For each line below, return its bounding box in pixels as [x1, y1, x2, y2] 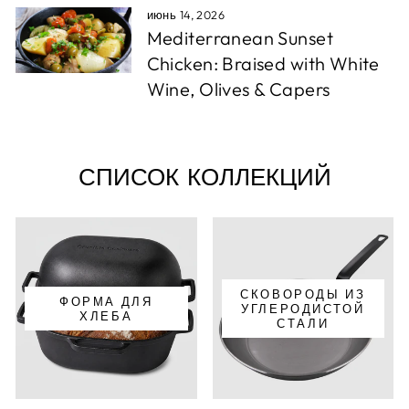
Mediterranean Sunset [146, 26, 333, 50]
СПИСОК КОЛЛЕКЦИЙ [78, 163, 331, 193]
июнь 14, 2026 [146, 7, 225, 23]
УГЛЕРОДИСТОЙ [241, 300, 365, 316]
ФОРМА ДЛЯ [59, 293, 153, 309]
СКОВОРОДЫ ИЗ [240, 286, 366, 301]
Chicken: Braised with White [146, 52, 380, 76]
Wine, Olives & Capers [146, 78, 330, 101]
